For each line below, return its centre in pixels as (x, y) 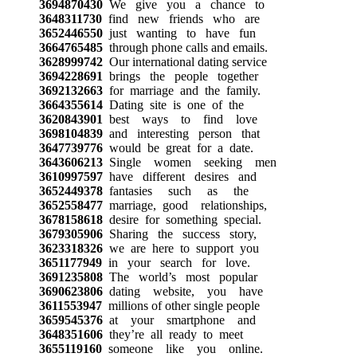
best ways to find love (180, 119)
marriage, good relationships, (184, 205)
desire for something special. (182, 219)
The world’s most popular (180, 277)
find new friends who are (180, 18)
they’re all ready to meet (173, 334)
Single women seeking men (189, 162)
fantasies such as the (175, 190)
